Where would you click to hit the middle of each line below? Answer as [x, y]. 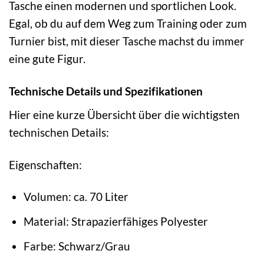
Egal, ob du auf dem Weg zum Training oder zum [128, 24]
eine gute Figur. [47, 59]
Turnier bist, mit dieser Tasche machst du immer [127, 41]
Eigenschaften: [45, 164]
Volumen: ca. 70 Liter [76, 197]
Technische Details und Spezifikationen [106, 91]
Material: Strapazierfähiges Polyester [115, 221]
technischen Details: [59, 132]
